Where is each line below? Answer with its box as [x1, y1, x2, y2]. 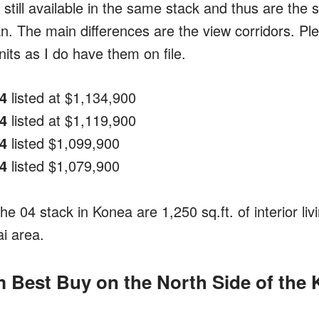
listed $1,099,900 [6, 132, 120, 153]
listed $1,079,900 [6, 155, 120, 176]
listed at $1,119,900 [6, 109, 136, 130]
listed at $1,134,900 [6, 86, 136, 108]
